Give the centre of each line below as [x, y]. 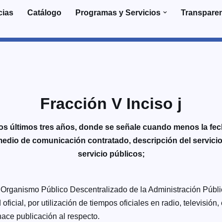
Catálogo [44, 12]
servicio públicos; [111, 154]
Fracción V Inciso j [111, 104]
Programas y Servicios [118, 12]
